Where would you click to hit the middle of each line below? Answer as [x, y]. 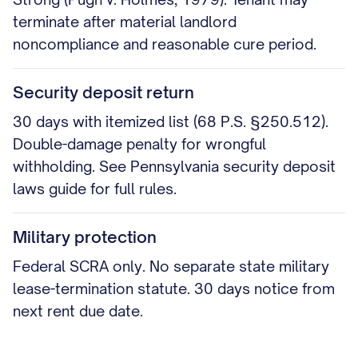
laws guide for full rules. [95, 189]
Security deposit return [103, 92]
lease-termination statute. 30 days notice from [174, 288]
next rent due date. [78, 311]
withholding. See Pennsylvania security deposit [174, 166]
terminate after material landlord [125, 22]
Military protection [85, 237]
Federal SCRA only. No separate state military [171, 266]
